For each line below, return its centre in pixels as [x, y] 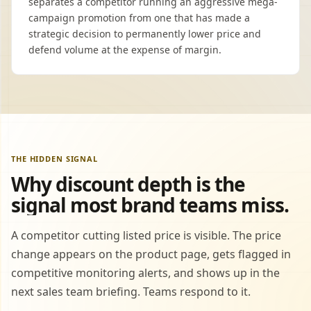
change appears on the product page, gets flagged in [151, 254]
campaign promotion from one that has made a [139, 18]
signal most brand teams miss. [150, 205]
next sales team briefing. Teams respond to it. [131, 292]
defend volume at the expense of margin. [125, 50]
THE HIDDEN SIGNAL [54, 159]
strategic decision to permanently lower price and [145, 34]
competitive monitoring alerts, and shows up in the [145, 273]
